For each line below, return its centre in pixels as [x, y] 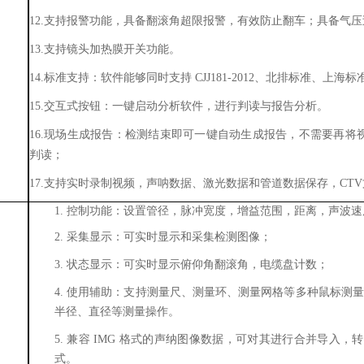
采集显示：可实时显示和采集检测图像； [169, 237]
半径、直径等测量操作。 [117, 312]
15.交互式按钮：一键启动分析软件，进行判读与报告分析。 [179, 106]
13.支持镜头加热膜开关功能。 [105, 49]
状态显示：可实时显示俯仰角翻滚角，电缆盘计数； [197, 264]
